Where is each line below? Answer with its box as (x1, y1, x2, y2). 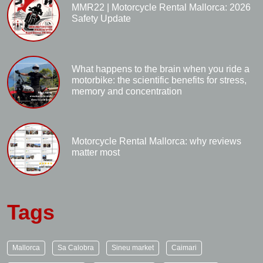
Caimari (171, 244, 197, 252)
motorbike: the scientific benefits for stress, (72, 75, 247, 85)
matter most (72, 147, 120, 157)
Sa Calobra (58, 244, 94, 252)
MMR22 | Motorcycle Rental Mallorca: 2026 (72, 2, 251, 12)
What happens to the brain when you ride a (72, 63, 249, 74)
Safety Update (72, 14, 131, 23)
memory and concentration (72, 86, 182, 96)
